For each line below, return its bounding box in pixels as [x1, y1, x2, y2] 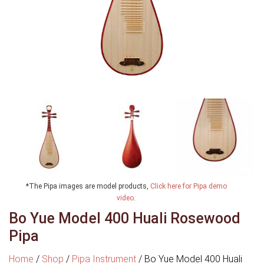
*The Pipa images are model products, [25, 181, 150, 190]
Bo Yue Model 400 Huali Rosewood [9, 209, 240, 227]
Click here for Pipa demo [150, 181, 227, 190]
